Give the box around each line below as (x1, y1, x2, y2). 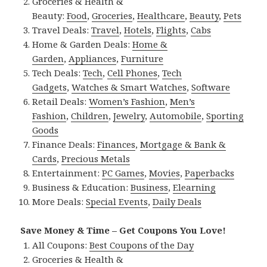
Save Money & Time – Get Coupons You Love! (20, 223, 226, 236)
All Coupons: (32, 238, 90, 251)
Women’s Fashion (89, 95, 166, 107)
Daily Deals (153, 195, 202, 207)
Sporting (206, 109, 244, 122)
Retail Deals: (32, 95, 89, 107)
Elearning (173, 181, 216, 193)
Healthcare (137, 9, 185, 21)
